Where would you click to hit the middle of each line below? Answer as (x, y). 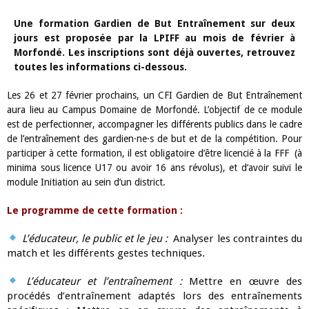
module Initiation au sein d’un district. (86, 182)
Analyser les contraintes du (238, 238)
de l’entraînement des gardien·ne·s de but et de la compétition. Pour (154, 138)
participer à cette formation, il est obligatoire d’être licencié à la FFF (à (154, 153)
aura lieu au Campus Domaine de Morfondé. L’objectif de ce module (154, 109)
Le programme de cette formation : (98, 210)
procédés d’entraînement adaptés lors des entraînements (154, 296)
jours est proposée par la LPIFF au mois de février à (154, 38)
